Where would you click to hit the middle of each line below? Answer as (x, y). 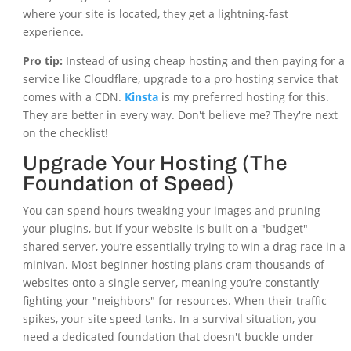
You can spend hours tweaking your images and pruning (171, 211)
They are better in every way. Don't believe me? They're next (180, 115)
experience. (53, 32)
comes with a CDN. (73, 97)
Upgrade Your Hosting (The (155, 163)
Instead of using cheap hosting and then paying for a (203, 61)
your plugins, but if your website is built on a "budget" (165, 229)
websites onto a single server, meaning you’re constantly (170, 283)
